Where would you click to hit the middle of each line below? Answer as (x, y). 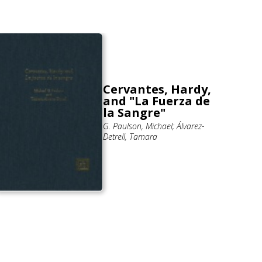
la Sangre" (134, 113)
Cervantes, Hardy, (157, 89)
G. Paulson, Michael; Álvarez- (154, 126)
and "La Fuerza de (156, 101)
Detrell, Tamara (130, 137)
